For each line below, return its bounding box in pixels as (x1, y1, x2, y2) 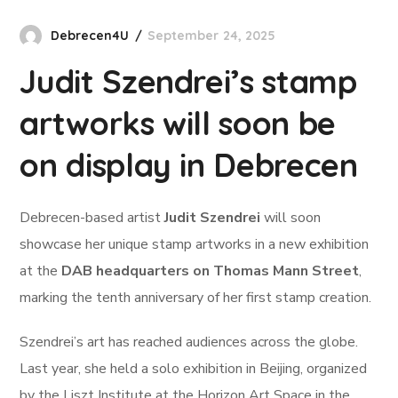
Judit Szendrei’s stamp (20, 61, 357, 101)
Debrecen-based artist (20, 208, 165, 227)
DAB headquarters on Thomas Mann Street (61, 261, 360, 281)
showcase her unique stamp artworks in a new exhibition (20, 235, 370, 254)
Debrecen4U (50, 28, 130, 44)
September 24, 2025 (147, 28, 276, 44)
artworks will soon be (20, 103, 336, 143)
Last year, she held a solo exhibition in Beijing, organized (20, 359, 368, 378)
